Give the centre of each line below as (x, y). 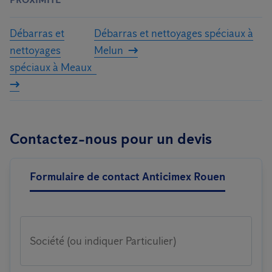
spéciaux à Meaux (51, 67)
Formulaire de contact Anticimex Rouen (127, 177)
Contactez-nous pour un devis (111, 139)
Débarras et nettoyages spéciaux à (173, 33)
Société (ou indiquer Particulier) (103, 241)
